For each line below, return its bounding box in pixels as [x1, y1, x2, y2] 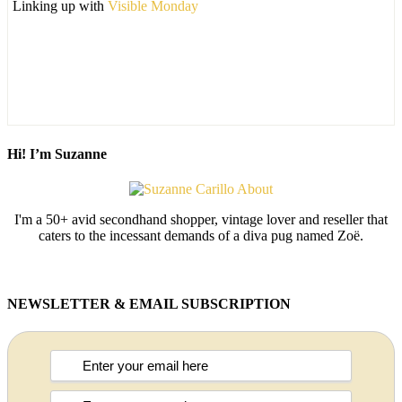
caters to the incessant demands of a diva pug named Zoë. [39, 228, 363, 244]
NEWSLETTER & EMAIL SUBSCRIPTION [7, 295, 291, 311]
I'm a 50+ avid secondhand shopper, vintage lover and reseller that [14, 212, 388, 228]
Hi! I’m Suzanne [7, 146, 107, 162]
